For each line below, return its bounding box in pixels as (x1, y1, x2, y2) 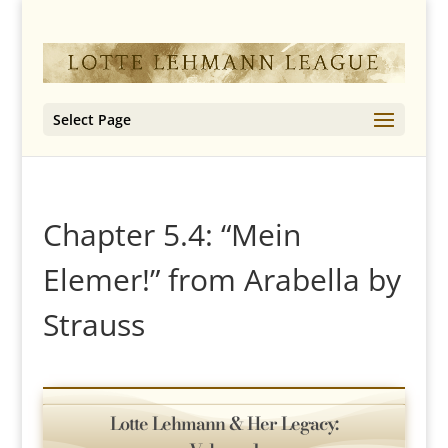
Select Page (52, 110, 131, 130)
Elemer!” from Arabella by (42, 259, 401, 300)
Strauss (42, 304, 145, 345)
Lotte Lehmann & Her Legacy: (109, 409, 338, 437)
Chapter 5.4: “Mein (42, 214, 301, 255)
